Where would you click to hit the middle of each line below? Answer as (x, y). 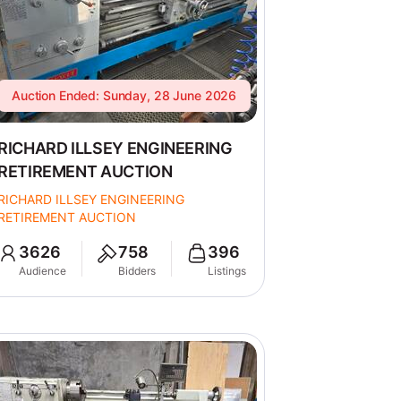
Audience (43, 271)
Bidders (137, 271)
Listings (227, 271)
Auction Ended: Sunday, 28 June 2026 (124, 95)
